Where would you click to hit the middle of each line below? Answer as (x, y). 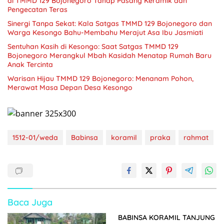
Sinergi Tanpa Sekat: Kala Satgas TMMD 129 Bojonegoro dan (110, 23)
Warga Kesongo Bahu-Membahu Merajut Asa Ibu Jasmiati (105, 32)
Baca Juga (30, 202)
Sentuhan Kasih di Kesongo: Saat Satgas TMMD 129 (93, 46)
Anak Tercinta (30, 64)
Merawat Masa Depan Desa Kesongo (70, 87)
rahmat (196, 138)
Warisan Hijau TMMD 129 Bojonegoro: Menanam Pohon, (100, 78)
